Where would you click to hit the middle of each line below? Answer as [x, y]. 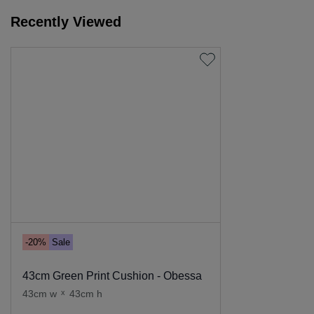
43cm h [86, 293]
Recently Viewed [66, 21]
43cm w [40, 293]
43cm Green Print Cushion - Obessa [112, 276]
